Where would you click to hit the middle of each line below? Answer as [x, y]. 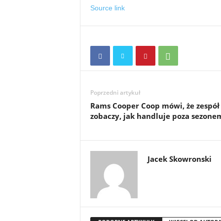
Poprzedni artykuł [115, 92]
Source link [107, 8]
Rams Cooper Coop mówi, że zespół [155, 105]
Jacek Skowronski [179, 159]
